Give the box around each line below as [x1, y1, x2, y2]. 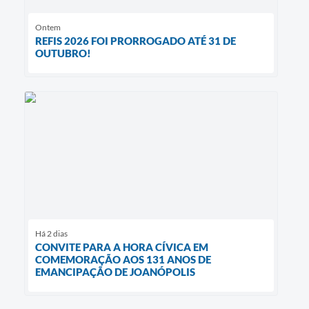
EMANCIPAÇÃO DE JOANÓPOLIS [35, 265, 195, 278]
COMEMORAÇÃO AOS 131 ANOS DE [35, 252, 211, 266]
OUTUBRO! [35, 47, 91, 60]
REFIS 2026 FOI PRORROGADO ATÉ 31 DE [35, 34, 236, 48]
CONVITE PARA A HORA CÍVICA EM [35, 240, 208, 253]
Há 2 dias [35, 228, 68, 239]
